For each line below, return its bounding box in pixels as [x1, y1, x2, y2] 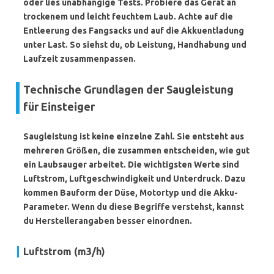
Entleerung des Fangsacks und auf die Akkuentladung [23, 26, 244, 35]
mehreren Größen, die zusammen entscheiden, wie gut [23, 146, 250, 155]
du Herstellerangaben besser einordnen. [23, 216, 192, 226]
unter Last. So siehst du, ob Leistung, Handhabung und [23, 40, 246, 50]
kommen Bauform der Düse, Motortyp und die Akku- [23, 188, 238, 198]
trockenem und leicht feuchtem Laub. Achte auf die [23, 12, 233, 21]
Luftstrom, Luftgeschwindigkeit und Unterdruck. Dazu [23, 174, 245, 183]
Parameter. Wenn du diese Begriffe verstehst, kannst [23, 202, 244, 212]
